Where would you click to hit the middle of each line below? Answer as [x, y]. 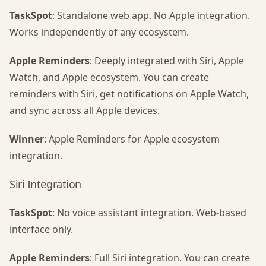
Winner [27, 139]
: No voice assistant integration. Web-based [149, 213]
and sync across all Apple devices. [85, 110]
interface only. [41, 229]
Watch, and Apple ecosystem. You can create [109, 77]
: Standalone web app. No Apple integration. [151, 15]
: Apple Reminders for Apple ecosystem [132, 139]
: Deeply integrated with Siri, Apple [167, 61]
